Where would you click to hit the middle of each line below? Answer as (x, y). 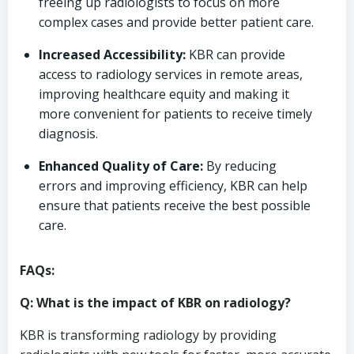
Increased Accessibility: (112, 55)
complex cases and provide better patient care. (176, 22)
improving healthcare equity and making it (164, 94)
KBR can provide (235, 55)
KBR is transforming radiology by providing (148, 335)
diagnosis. (68, 134)
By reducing (240, 166)
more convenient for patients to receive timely (175, 114)
